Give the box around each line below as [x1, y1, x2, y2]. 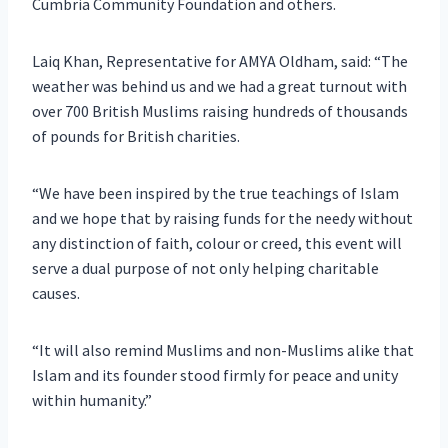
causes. [32, 282, 80, 303]
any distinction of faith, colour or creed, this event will [32, 232, 402, 253]
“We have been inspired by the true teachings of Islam [32, 182, 399, 203]
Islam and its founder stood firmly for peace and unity [32, 364, 398, 385]
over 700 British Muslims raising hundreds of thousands [32, 100, 408, 121]
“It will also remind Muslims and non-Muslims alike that [32, 339, 414, 360]
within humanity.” [32, 389, 152, 410]
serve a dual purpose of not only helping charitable [32, 257, 379, 278]
